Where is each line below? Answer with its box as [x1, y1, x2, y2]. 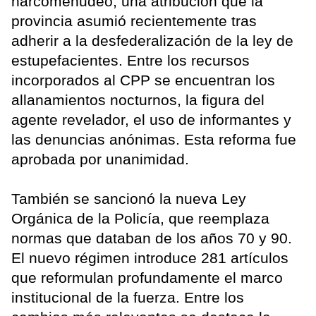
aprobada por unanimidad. [11, 150, 189, 167]
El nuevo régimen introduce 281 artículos [11, 249, 288, 266]
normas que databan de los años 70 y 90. [11, 229, 292, 246]
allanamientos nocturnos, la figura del [11, 91, 265, 108]
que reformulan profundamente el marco [11, 269, 283, 286]
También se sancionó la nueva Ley [11, 190, 246, 207]
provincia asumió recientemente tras [11, 12, 257, 29]
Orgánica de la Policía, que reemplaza [11, 209, 269, 226]
